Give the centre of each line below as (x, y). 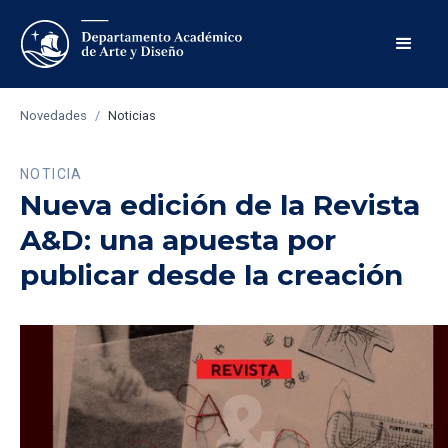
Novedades (53, 115)
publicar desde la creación (211, 275)
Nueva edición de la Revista (220, 205)
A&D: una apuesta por (178, 240)
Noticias (132, 115)
